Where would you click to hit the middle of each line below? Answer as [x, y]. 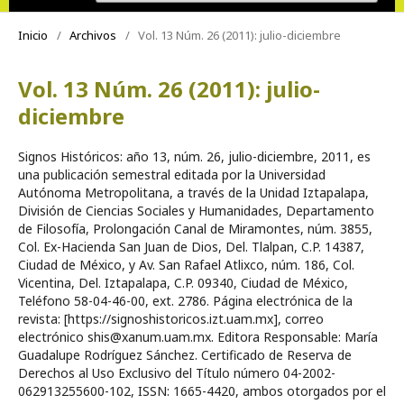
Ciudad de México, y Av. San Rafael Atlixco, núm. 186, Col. [186, 264]
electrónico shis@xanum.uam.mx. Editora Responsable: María [198, 336]
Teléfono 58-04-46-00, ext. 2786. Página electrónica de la [185, 300]
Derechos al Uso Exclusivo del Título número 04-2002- [177, 372]
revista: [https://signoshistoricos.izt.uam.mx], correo [171, 318]
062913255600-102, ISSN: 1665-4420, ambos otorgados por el [202, 390]
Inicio [33, 35]
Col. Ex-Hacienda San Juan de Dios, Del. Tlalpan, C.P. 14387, [191, 246]
